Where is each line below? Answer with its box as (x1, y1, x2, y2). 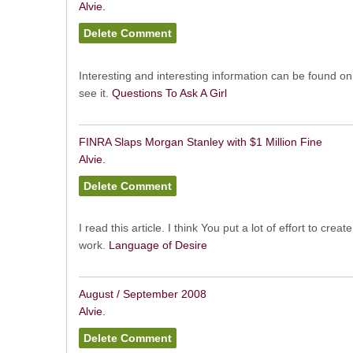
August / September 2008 (78, 288, 206, 301)
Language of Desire (108, 239, 207, 252)
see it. (78, 86, 112, 99)
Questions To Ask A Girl (111, 86, 227, 99)
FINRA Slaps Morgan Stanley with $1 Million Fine (78, 135, 322, 148)
